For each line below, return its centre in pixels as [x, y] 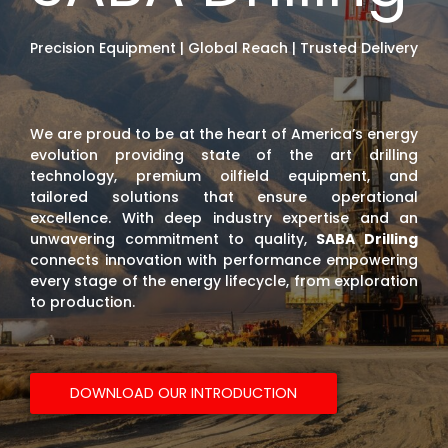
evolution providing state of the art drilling [224, 154]
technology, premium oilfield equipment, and [224, 175]
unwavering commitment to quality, [173, 238]
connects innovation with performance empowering [224, 259]
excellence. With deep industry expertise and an [224, 217]
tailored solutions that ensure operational [224, 196]
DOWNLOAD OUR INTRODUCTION [183, 392]
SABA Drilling [367, 238]
